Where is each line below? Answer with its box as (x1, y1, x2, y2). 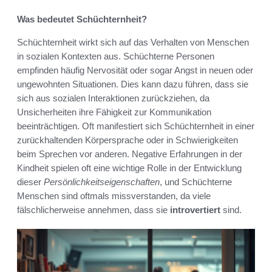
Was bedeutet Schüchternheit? (17, 13, 147, 24)
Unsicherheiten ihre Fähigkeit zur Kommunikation (17, 106, 211, 117)
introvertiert (170, 204, 220, 215)
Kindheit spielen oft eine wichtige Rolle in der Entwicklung (17, 162, 242, 173)
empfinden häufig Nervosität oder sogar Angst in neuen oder (17, 64, 253, 75)
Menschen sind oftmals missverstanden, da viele (17, 190, 211, 201)
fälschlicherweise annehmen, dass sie (17, 204, 170, 215)
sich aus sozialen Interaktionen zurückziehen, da (17, 92, 209, 103)
